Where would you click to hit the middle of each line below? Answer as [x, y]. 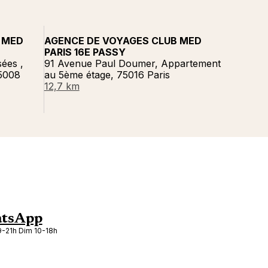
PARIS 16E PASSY [85, 52]
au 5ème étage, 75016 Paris [107, 75]
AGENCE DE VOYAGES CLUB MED [123, 41]
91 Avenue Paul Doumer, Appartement [132, 63]
